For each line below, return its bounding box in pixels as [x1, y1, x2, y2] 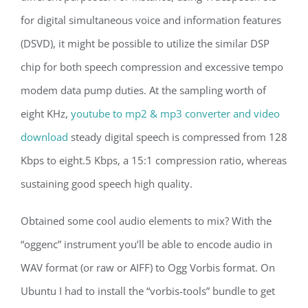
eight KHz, [21, 107, 71, 120]
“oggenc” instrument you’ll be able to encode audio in [21, 237, 272, 251]
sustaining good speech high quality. [21, 177, 192, 190]
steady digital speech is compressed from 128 [68, 130, 287, 144]
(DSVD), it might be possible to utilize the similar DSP [21, 36, 269, 50]
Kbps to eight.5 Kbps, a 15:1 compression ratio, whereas [21, 153, 287, 167]
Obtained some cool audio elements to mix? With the [21, 214, 272, 228]
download [21, 130, 68, 144]
